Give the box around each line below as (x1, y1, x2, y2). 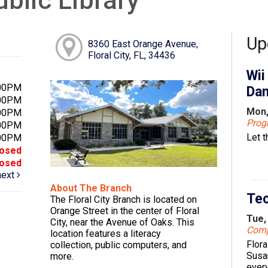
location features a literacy (50, 227, 162, 239)
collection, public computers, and (50, 239, 187, 251)
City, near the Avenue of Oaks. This (50, 216, 195, 228)
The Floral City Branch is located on (50, 193, 197, 205)
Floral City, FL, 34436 (88, 49, 176, 61)
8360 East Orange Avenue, (88, 38, 199, 50)
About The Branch (50, 182, 132, 194)
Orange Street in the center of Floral (50, 205, 200, 217)
